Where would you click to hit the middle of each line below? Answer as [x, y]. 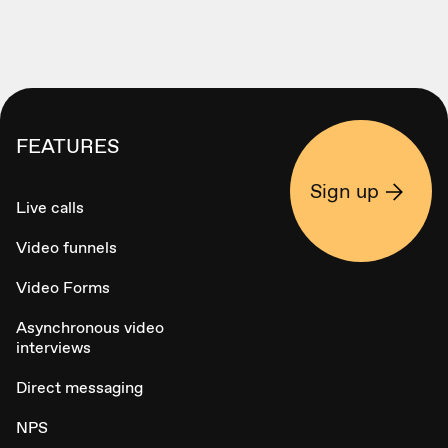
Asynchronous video [90, 328]
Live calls [50, 208]
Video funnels [66, 248]
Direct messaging [79, 388]
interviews [53, 348]
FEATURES [68, 146]
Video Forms [63, 288]
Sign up [344, 191]
